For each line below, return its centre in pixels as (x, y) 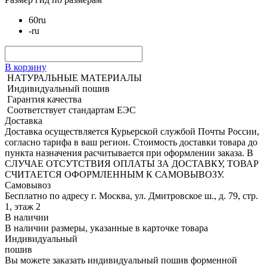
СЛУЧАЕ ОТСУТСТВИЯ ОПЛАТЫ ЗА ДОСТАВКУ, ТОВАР (132, 163)
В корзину (26, 67)
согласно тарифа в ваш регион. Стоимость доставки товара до (131, 142)
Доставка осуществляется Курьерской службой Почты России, (132, 131)
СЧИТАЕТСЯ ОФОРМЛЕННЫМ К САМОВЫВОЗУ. (114, 174)
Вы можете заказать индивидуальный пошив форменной (121, 260)
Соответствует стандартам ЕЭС (72, 110)
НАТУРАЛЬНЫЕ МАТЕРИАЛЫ (74, 77)
